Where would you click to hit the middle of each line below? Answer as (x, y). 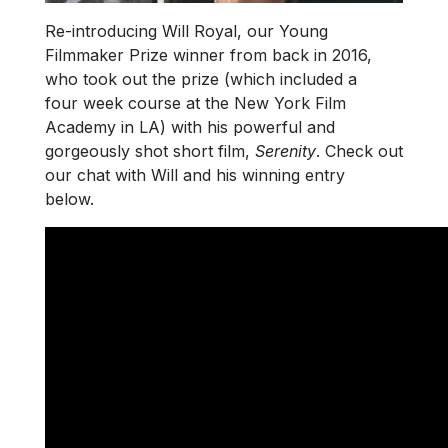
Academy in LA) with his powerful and (190, 126)
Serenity (285, 150)
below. (72, 198)
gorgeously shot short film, (150, 150)
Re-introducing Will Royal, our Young (186, 30)
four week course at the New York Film (195, 102)
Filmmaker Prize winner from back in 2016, (208, 54)
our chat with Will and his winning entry (195, 174)
